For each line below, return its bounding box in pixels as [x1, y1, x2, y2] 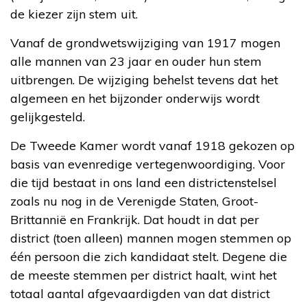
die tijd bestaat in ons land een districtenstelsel [10, 174, 277, 191]
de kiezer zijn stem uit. [10, 5, 138, 22]
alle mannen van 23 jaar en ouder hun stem [10, 53, 262, 69]
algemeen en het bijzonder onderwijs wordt [10, 90, 260, 106]
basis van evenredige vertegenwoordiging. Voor [10, 156, 285, 172]
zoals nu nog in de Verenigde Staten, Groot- [10, 193, 258, 209]
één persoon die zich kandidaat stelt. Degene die [10, 248, 287, 265]
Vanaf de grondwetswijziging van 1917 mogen [10, 34, 280, 51]
